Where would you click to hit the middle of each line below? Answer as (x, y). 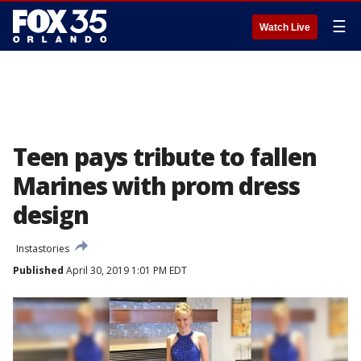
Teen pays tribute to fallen (165, 157)
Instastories (43, 249)
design (51, 215)
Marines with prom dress (156, 186)
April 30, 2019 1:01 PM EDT (125, 270)
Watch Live (285, 27)
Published (38, 270)
